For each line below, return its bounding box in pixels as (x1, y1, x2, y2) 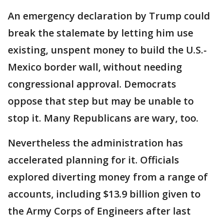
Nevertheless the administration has (8, 136, 183, 150)
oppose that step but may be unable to (8, 94, 194, 108)
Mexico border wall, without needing (8, 60, 182, 74)
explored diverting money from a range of (8, 170, 208, 184)
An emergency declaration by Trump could (8, 9, 210, 23)
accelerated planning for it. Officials (8, 153, 179, 167)
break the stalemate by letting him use (8, 26, 193, 40)
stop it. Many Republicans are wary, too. (8, 111, 199, 125)
